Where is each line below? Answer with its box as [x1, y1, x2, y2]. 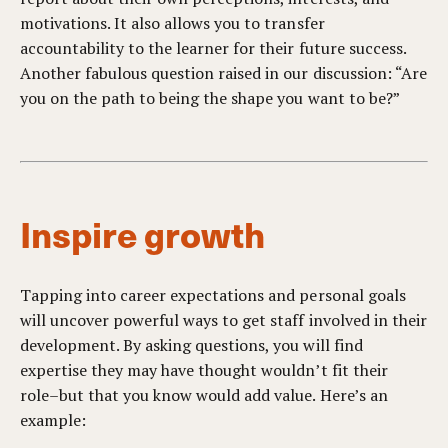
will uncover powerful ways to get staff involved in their [20, 309, 427, 331]
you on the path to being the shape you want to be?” [20, 87, 400, 109]
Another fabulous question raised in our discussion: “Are [20, 62, 427, 84]
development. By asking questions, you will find [20, 334, 363, 356]
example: [20, 409, 87, 431]
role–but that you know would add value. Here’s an [20, 384, 388, 406]
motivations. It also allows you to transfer [20, 12, 325, 34]
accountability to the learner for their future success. [20, 37, 406, 59]
